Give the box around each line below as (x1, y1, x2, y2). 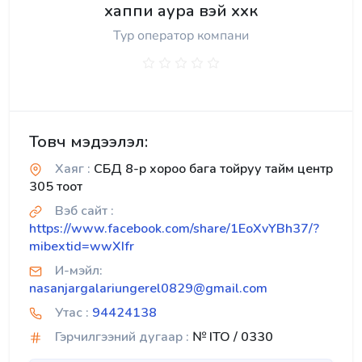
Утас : (55, 304, 89, 322)
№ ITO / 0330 (189, 328, 273, 346)
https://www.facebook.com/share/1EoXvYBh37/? (29, 220, 319, 238)
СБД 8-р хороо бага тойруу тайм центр (90, 160, 333, 178)
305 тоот (29, 178, 82, 196)
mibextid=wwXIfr (29, 238, 134, 255)
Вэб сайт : (55, 202, 114, 220)
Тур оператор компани (113, 27, 249, 44)
